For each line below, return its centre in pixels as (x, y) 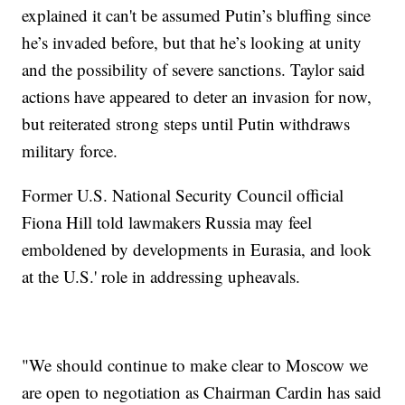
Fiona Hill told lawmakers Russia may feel (167, 221)
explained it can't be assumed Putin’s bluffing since (197, 14)
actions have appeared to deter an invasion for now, (197, 96)
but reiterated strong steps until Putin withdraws (186, 123)
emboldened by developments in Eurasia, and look (197, 249)
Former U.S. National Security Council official (183, 194)
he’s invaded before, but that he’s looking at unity (192, 42)
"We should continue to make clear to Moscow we (195, 364)
